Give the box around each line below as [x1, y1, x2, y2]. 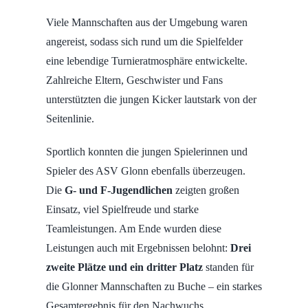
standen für [202, 261, 254, 274]
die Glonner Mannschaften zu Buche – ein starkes [45, 280, 262, 293]
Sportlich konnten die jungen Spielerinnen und [45, 146, 247, 158]
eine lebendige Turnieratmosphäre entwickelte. [45, 55, 247, 67]
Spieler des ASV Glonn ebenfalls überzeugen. [45, 165, 245, 177]
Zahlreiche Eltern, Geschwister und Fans [45, 74, 223, 87]
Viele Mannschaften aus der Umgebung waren [45, 16, 247, 29]
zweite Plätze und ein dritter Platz [45, 261, 203, 274]
